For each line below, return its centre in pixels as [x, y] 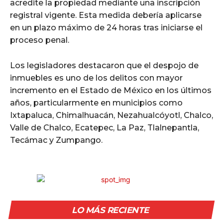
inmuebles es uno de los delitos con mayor [96, 78]
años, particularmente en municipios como [96, 103]
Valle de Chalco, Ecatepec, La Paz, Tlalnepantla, [105, 128]
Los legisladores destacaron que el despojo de [104, 66]
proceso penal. [40, 40]
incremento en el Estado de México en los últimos [111, 91]
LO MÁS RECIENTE [110, 210]
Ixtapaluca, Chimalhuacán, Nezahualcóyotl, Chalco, [111, 115]
